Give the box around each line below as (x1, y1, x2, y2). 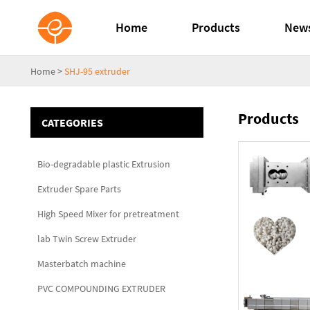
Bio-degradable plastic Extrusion (37, 158, 170, 170)
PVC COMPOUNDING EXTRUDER (37, 282, 165, 295)
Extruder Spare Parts (37, 183, 121, 195)
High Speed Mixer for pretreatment (37, 208, 179, 220)
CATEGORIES (42, 116, 103, 129)
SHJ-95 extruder (64, 65, 130, 77)
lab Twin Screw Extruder (37, 232, 136, 245)
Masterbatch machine (37, 257, 126, 270)
